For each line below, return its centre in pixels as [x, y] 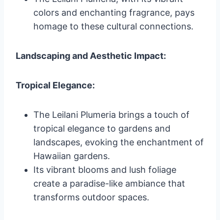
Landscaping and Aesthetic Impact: [91, 55]
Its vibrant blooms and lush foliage [105, 169]
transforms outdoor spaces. [91, 197]
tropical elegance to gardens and [102, 128]
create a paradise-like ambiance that [109, 183]
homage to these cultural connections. [113, 26]
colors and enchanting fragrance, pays [114, 12]
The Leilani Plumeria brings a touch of [111, 114]
